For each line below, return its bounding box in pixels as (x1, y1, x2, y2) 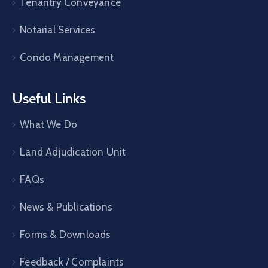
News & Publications (20, 200, 113, 213)
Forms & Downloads (20, 228, 111, 240)
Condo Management (20, 51, 114, 63)
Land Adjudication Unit (20, 145, 126, 158)
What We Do (20, 118, 78, 130)
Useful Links (12, 89, 86, 107)
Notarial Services (20, 23, 96, 36)
